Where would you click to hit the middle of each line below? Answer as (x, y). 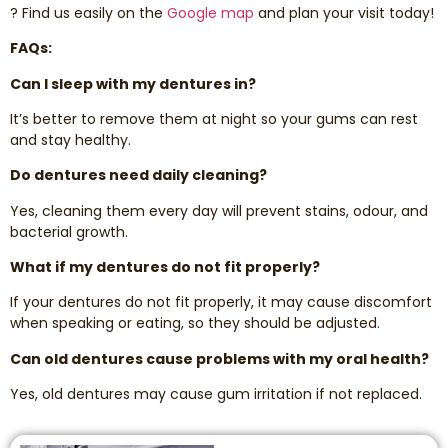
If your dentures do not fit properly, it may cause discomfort (221, 302)
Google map (210, 12)
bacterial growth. (69, 231)
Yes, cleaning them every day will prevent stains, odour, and (219, 210)
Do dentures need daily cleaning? (138, 175)
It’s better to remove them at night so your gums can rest (214, 118)
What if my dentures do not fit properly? (165, 267)
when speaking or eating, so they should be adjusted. (195, 323)
